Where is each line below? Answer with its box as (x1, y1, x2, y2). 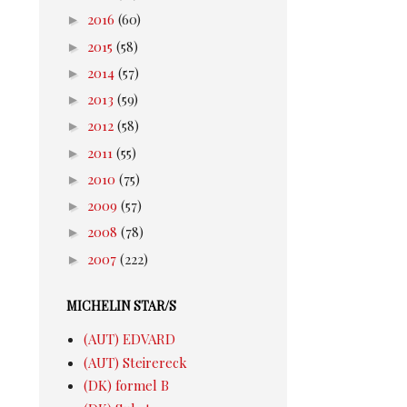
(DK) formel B (83, 376, 169, 394)
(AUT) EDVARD (83, 330, 175, 348)
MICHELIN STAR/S (66, 297, 176, 315)
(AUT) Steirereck (83, 352, 187, 372)
